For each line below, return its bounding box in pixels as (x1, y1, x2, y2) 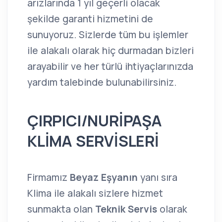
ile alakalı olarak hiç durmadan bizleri (27, 44, 194, 57)
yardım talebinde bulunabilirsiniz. (27, 75, 176, 89)
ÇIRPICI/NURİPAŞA (27, 110, 162, 131)
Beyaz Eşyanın (70, 170, 140, 184)
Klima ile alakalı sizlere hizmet (27, 186, 163, 200)
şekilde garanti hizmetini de (27, 12, 153, 25)
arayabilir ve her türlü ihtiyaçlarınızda (27, 59, 193, 73)
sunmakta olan (27, 202, 95, 216)
